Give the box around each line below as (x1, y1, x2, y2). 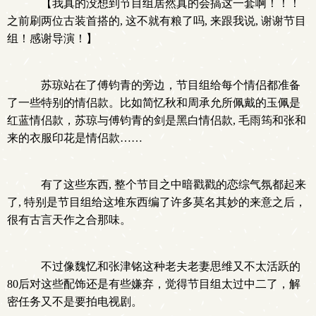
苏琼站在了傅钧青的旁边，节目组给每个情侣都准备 (30, 79, 300, 91)
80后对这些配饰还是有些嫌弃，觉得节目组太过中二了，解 (7, 278, 300, 290)
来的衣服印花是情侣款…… (7, 132, 142, 144)
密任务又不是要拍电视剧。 (7, 296, 142, 308)
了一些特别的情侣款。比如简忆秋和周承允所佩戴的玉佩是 (7, 97, 300, 109)
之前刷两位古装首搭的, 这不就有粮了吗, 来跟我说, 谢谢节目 (7, 15, 306, 27)
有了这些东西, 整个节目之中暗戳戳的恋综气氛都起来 (30, 178, 306, 190)
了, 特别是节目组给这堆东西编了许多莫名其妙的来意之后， (7, 196, 306, 208)
